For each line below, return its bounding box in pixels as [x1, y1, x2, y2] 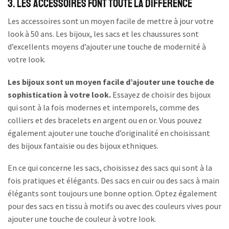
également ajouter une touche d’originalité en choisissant [8, 127, 210, 138]
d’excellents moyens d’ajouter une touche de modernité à [8, 41, 206, 52]
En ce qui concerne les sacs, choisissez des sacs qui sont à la [8, 163, 212, 173]
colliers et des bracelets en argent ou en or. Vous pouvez [8, 114, 202, 125]
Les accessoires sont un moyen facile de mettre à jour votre [8, 16, 214, 27]
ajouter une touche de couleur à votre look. [8, 214, 156, 224]
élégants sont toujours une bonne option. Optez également [8, 188, 217, 199]
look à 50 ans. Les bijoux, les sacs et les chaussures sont [8, 29, 199, 39]
